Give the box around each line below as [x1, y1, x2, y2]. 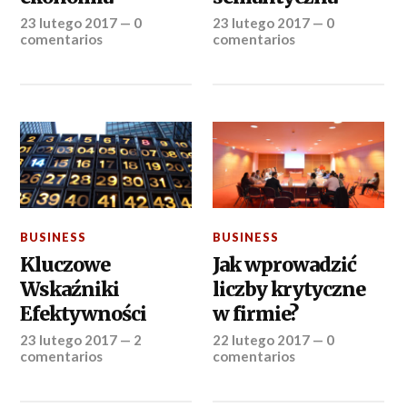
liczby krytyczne [213, 276, 366, 302]
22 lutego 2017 [213, 331, 311, 348]
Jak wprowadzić [213, 252, 357, 277]
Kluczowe [20, 252, 111, 277]
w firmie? [213, 301, 299, 326]
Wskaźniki [20, 276, 120, 302]
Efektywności [20, 301, 147, 326]
